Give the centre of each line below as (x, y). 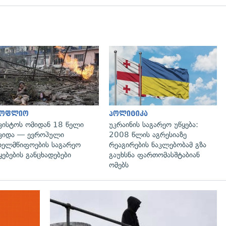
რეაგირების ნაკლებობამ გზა (158, 145)
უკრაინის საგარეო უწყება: (154, 124)
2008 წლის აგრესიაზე (148, 134)
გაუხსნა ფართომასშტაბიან (154, 155)
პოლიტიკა (128, 114)
